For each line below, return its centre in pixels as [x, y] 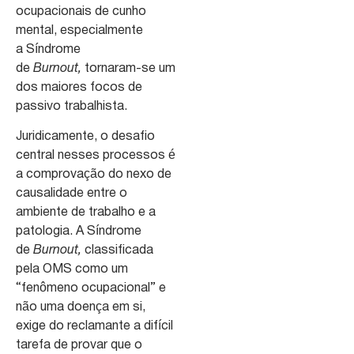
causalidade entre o [72, 194]
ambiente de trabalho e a [86, 213]
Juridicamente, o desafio [85, 137]
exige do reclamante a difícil [94, 327]
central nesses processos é [96, 156]
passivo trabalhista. [72, 107]
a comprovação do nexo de [94, 175]
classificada [117, 251]
